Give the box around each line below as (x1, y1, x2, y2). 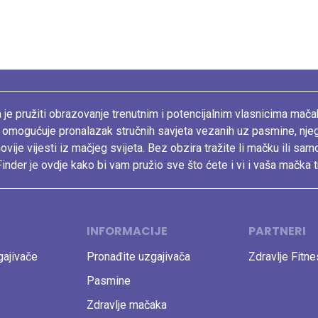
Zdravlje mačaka (87, 298, 167, 312)
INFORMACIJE (87, 223, 168, 239)
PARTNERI (248, 223, 306, 239)
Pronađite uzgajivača (87, 250, 190, 263)
